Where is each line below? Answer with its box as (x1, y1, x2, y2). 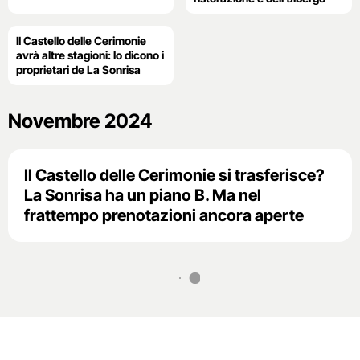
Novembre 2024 (8, 108, 152, 133)
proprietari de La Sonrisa (16, 62, 141, 76)
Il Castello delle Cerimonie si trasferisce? (24, 165, 325, 185)
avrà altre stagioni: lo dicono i (16, 47, 164, 62)
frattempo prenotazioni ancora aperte (24, 205, 304, 225)
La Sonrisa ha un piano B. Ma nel (24, 185, 261, 205)
